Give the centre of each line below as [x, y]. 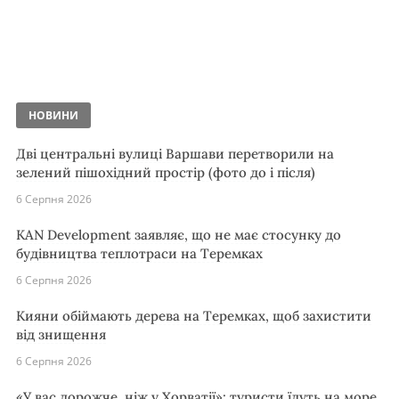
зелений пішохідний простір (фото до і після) [166, 172]
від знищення [61, 334]
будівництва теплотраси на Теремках [139, 253]
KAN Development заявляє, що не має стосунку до [179, 234]
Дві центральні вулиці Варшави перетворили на [175, 153]
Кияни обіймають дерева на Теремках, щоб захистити [194, 315]
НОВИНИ [53, 115]
